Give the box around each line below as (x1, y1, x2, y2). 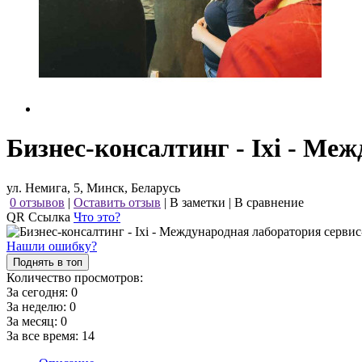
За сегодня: (6, 284, 71, 299)
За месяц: (6, 314, 61, 328)
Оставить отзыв (74, 195, 161, 209)
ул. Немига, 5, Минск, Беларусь (6, 180, 180, 195)
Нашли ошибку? (6, 238, 97, 253)
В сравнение (234, 195, 304, 209)
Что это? (74, 209, 120, 224)
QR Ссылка (6, 209, 74, 224)
